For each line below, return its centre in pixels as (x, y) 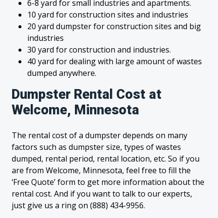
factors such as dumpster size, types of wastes (96, 147)
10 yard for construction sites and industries (108, 15)
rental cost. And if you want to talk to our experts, (102, 194)
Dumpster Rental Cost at (87, 94)
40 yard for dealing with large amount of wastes (115, 61)
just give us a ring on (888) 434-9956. (78, 205)
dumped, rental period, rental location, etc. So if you (106, 159)
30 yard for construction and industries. (99, 50)
